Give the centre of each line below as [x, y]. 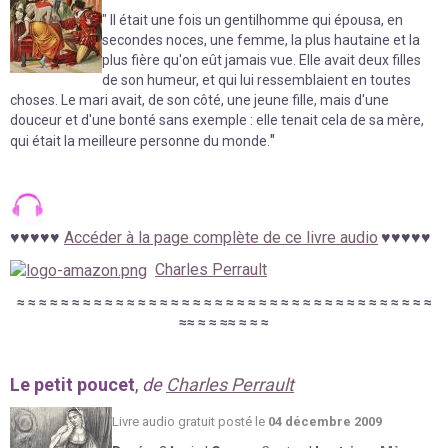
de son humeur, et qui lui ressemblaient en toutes [256, 80]
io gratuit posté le [216, 422]
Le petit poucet [72, 385]
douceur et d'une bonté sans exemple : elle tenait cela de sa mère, [217, 120]
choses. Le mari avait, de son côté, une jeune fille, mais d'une [199, 100]
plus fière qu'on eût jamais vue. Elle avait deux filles [261, 60]
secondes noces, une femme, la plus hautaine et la [261, 40]
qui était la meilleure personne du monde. [140, 141]
